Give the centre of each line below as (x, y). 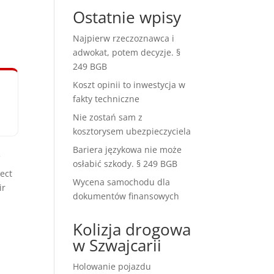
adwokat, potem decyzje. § (127, 53)
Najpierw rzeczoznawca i (124, 39)
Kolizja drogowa (132, 230)
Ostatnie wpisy (127, 17)
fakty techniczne (106, 99)
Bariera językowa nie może (128, 150)
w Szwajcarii (117, 246)
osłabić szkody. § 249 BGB (125, 164)
